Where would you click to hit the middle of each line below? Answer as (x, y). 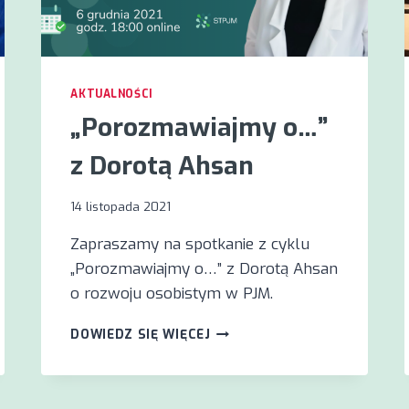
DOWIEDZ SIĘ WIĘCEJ (141, 335)
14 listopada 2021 (121, 207)
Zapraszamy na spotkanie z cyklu (190, 245)
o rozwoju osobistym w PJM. (172, 294)
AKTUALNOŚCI (112, 94)
